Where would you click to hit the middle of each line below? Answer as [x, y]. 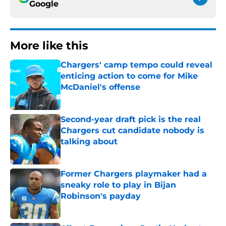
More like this [49, 46]
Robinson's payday [101, 196]
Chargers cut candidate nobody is [132, 131]
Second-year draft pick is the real [131, 120]
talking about [89, 142]
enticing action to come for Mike [129, 76]
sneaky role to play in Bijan [118, 185]
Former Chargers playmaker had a [134, 174]
